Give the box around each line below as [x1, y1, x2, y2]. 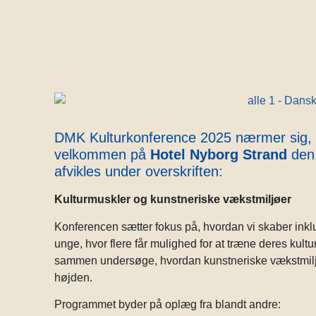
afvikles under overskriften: [54, 164, 224, 180]
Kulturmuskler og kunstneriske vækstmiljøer [54, 193, 292, 206]
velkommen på [54, 147, 151, 163]
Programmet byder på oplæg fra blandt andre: [54, 298, 281, 311]
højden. [54, 271, 93, 284]
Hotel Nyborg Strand [150, 147, 288, 163]
